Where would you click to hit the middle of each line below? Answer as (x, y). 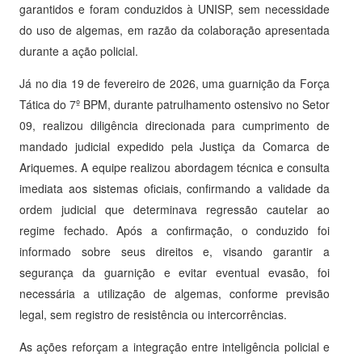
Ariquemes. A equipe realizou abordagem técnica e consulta (175, 168)
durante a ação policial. (79, 51)
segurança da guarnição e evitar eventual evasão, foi (175, 273)
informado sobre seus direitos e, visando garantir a (175, 252)
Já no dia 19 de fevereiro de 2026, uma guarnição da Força (175, 84)
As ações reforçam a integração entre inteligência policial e (175, 347)
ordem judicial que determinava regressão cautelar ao (175, 210)
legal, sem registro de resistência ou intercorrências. (153, 315)
